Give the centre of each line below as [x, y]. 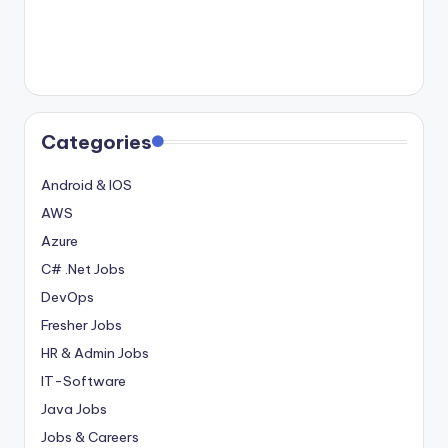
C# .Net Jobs [83, 268]
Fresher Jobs [81, 324]
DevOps [67, 296]
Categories [96, 141]
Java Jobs [74, 408]
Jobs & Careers [90, 436]
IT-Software [83, 380]
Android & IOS [86, 184]
